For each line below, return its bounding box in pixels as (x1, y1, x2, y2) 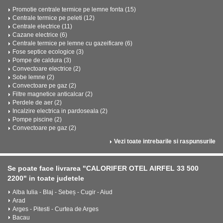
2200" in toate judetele (7, 174, 84, 182)
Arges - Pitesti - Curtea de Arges (12, 206, 99, 213)
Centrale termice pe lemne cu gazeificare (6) (12, 40, 132, 47)
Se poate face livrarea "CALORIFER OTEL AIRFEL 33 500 (7, 164, 199, 172)
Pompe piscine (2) (12, 116, 62, 123)
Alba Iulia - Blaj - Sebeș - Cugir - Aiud (12, 189, 112, 196)
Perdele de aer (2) (12, 99, 62, 106)
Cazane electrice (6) (12, 31, 67, 38)
